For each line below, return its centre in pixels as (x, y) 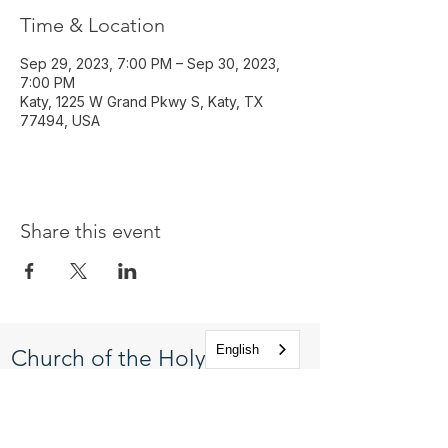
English (237, 349)
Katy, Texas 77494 (80, 435)
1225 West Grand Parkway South (130, 416)
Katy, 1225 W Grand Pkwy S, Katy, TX (142, 101)
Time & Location (92, 25)
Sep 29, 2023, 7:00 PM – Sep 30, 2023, (150, 63)
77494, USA (60, 120)
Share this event (90, 231)
